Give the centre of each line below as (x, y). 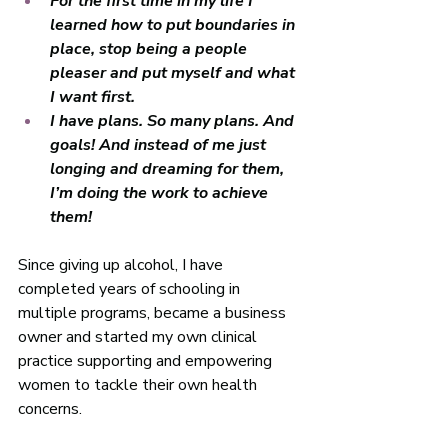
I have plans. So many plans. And (174, 121)
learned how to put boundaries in (174, 25)
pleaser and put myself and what (174, 73)
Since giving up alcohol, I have (122, 265)
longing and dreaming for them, (169, 169)
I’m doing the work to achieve (161, 193)
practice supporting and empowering (147, 361)
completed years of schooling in (131, 289)
